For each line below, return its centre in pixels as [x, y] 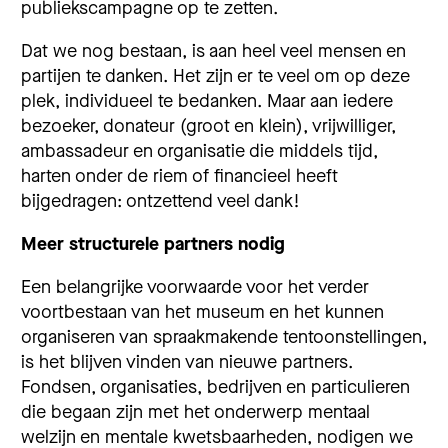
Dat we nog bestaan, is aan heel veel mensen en [213, 51]
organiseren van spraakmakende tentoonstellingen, [224, 337]
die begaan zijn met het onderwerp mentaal [195, 412]
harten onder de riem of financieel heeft [179, 176]
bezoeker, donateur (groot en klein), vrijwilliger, [208, 126]
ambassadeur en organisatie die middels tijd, [199, 151]
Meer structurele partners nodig [155, 244]
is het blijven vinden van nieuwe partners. [187, 362]
